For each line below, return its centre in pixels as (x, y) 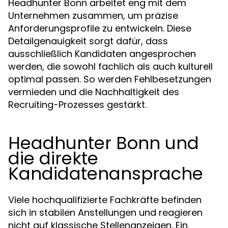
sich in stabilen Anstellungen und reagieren (105, 212)
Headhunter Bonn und (104, 143)
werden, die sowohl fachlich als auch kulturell (110, 66)
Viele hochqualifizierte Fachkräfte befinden (105, 200)
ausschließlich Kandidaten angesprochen (102, 54)
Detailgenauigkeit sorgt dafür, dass (88, 41)
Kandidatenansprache (106, 174)
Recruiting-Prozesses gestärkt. (77, 105)
